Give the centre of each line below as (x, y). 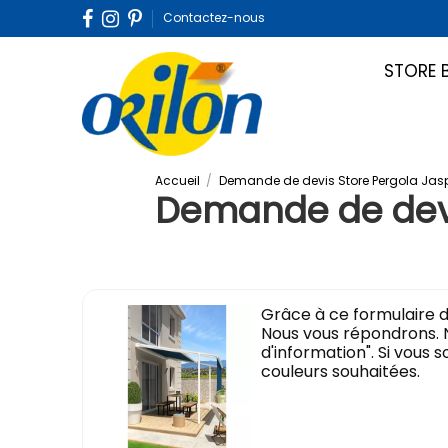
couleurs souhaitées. (341, 371)
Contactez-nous (214, 17)
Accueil (177, 180)
